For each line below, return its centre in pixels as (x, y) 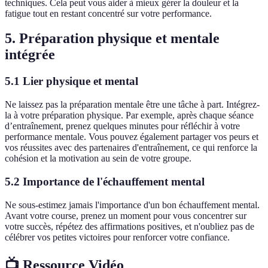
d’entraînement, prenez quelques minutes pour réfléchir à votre (122, 126)
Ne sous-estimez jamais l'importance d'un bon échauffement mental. (132, 205)
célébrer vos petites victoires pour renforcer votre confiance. (117, 237)
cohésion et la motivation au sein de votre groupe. (98, 159)
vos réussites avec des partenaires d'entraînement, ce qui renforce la (131, 148)
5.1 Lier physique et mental (71, 81)
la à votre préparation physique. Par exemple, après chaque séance (129, 115)
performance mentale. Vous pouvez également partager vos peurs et (132, 137)
